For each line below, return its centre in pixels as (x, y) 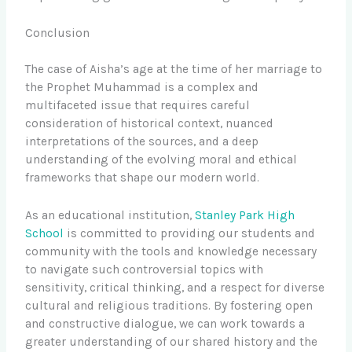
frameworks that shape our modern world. (143, 178)
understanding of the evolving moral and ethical (161, 160)
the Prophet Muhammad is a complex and (142, 88)
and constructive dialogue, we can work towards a (165, 323)
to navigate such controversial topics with (145, 269)
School (45, 233)
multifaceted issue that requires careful (138, 106)
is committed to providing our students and (190, 233)
